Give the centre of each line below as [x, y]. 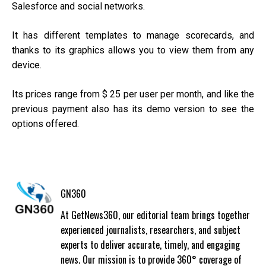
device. [27, 65]
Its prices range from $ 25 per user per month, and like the [133, 94]
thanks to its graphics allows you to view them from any [133, 50]
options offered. [45, 124]
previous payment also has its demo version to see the [133, 109]
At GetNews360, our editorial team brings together [155, 215]
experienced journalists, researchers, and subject [150, 230]
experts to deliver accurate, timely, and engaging [150, 245]
